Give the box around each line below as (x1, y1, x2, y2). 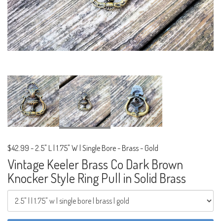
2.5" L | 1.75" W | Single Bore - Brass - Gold (35, 143, 158, 153)
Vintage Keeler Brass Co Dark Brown (7, 156, 183, 173)
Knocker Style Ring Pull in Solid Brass (7, 170, 186, 186)
